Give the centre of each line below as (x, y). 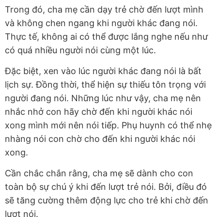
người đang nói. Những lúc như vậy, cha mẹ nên (103, 98)
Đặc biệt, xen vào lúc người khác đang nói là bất (103, 71)
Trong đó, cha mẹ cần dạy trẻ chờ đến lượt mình (104, 9)
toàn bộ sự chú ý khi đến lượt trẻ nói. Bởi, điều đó (106, 186)
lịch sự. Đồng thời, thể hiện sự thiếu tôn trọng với (105, 84)
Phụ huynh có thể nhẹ (167, 125)
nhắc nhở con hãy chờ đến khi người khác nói (99, 111)
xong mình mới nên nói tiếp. (63, 125)
